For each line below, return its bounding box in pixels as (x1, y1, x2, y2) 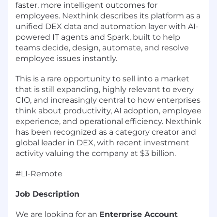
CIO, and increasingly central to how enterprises (15, 95, 201, 105)
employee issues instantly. (15, 53, 117, 63)
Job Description (15, 189, 79, 199)
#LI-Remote (15, 169, 62, 178)
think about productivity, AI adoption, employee (15, 106, 201, 115)
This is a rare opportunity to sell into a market (15, 74, 189, 83)
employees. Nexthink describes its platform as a (15, 11, 201, 20)
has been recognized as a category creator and (15, 127, 196, 137)
